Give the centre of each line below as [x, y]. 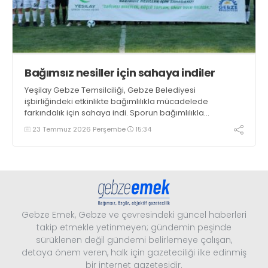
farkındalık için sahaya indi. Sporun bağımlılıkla [114, 112]
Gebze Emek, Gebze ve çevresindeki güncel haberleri [134, 214]
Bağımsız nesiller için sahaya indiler [120, 72]
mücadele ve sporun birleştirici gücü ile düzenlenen [125, 124]
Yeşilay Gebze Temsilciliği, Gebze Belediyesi [110, 90]
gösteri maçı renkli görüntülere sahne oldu [107, 135]
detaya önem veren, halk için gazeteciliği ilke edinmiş [134, 252]
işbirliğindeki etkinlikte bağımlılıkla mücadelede [116, 101]
